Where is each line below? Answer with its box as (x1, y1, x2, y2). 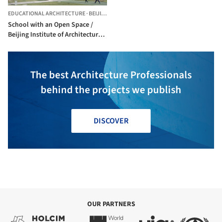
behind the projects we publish (41, 82, 181, 98)
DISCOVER (94, 115, 128, 127)
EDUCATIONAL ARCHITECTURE (8, 9, 85, 18)
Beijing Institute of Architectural (8, 30, 104, 40)
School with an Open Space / (8, 20, 93, 30)
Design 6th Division (8, 40, 66, 50)
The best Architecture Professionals (30, 67, 192, 83)
